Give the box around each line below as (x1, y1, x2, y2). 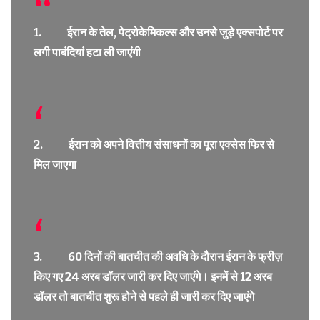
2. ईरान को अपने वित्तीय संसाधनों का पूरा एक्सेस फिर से (34, 137, 274, 151)
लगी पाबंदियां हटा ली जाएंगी (34, 45, 141, 59)
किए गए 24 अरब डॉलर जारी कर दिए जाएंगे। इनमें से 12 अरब (34, 269, 272, 284)
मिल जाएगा (34, 157, 76, 171)
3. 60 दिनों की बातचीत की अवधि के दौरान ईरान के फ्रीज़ (34, 249, 282, 264)
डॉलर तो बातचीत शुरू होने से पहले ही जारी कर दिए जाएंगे (34, 289, 254, 304)
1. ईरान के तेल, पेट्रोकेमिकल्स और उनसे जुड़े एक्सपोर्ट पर (34, 25, 283, 39)
